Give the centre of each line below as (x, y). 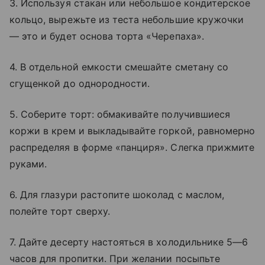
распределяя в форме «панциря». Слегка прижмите (132, 147)
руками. (28, 164)
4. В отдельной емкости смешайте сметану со (119, 67)
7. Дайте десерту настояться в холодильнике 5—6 (129, 242)
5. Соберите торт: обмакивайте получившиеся (120, 114)
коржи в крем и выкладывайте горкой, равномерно (132, 130)
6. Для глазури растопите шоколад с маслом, (117, 194)
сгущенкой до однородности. (80, 83)
